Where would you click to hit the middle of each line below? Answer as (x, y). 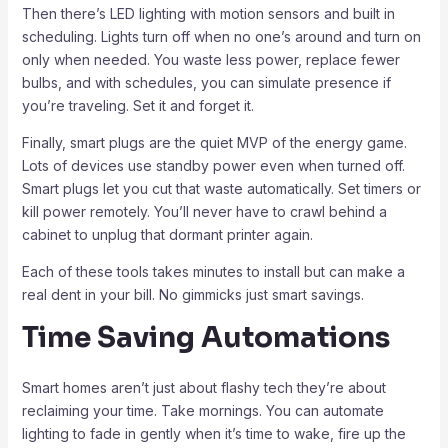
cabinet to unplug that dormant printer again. (167, 234)
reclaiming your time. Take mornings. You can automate (202, 410)
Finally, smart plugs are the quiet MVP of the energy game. (214, 142)
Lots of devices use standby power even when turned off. (213, 165)
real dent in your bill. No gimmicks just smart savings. (192, 294)
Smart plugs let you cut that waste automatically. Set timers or (221, 188)
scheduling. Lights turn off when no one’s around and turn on (221, 36)
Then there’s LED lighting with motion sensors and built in (208, 13)
